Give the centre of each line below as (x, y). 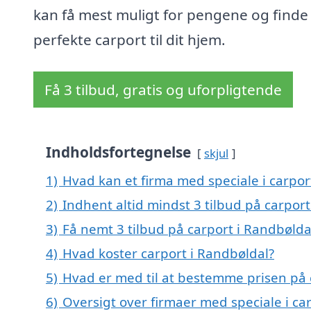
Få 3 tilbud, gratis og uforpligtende (163, 90)
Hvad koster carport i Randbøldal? (168, 253)
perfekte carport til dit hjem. (129, 40)
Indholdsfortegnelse (118, 152)
